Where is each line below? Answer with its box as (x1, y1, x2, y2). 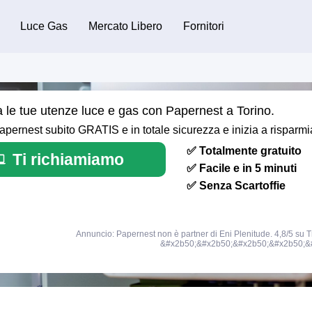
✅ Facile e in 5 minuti (187, 162, 297, 174)
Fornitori (182, 19, 224, 32)
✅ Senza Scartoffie (187, 179, 286, 192)
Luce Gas (19, 19, 68, 32)
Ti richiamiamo (13, 150, 124, 169)
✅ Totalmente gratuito (187, 144, 302, 157)
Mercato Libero (88, 19, 162, 32)
